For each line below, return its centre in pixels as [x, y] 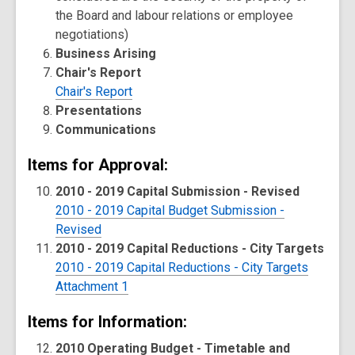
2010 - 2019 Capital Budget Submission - [170, 210]
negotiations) [92, 34]
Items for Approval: [98, 165]
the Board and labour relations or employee [175, 15]
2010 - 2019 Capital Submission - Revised [178, 191]
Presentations [99, 111]
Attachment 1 [92, 286]
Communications [106, 130]
